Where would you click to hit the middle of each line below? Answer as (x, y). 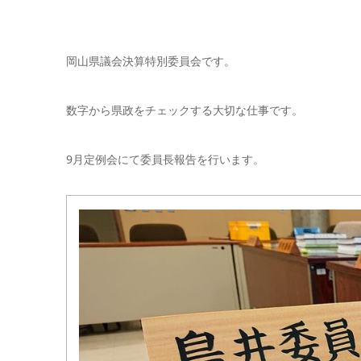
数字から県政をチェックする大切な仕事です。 (185, 110)
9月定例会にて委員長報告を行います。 (165, 159)
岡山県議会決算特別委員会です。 (151, 60)
